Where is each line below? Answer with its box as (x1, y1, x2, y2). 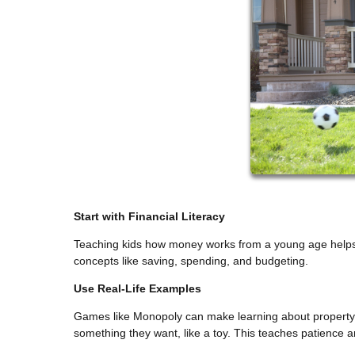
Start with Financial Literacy (74, 209, 225, 223)
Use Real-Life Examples (74, 281, 201, 295)
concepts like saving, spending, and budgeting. (74, 254, 308, 267)
